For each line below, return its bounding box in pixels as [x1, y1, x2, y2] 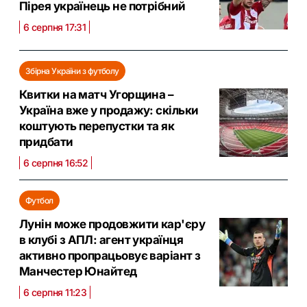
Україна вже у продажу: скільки [19, 103, 199, 117]
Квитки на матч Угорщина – [19, 87, 174, 101]
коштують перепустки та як [19, 119, 175, 133]
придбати [19, 134, 73, 149]
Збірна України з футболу [25, 65, 119, 76]
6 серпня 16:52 [23, 156, 88, 169]
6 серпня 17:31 [23, 21, 86, 33]
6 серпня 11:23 [23, 286, 87, 298]
